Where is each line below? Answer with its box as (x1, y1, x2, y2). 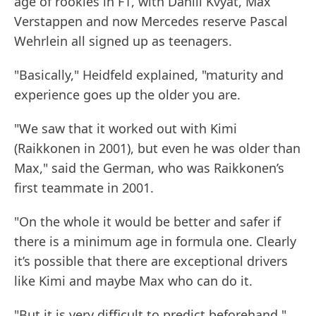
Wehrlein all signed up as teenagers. (14, 32, 232, 50)
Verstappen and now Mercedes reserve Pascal (14, 13, 288, 30)
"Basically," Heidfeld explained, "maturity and (14, 66, 284, 84)
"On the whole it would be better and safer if (14, 213, 281, 231)
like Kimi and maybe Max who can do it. (14, 272, 253, 290)
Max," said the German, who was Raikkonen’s (14, 159, 284, 177)
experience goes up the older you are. (14, 86, 241, 104)
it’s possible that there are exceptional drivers (14, 253, 288, 270)
